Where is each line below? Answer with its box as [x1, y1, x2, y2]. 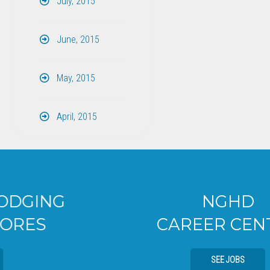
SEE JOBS [118, 254, 152, 265]
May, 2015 [54, 72, 95, 84]
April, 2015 [54, 110, 97, 122]
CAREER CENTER [64, 215, 206, 235]
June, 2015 [54, 33, 99, 45]
